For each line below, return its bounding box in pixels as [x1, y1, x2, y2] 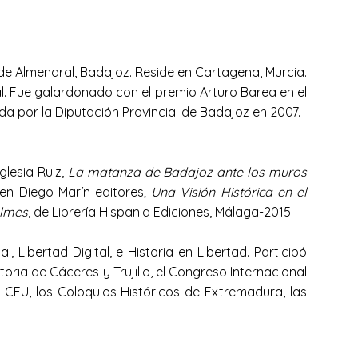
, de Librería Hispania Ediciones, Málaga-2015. [28, 204, 306, 220]
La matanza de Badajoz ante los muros [67, 164, 308, 180]
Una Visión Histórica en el [151, 184, 308, 200]
